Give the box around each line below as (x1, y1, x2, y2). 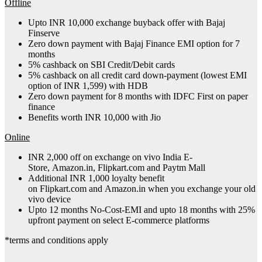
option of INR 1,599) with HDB (28, 81, 148, 91)
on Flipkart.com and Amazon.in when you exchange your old (28, 184, 256, 194)
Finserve (28, 28, 60, 39)
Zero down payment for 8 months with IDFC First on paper (28, 91, 248, 102)
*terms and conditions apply (5, 235, 108, 246)
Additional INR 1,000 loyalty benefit (28, 173, 164, 184)
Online (5, 132, 30, 143)
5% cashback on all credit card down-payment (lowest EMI (28, 70, 247, 81)
